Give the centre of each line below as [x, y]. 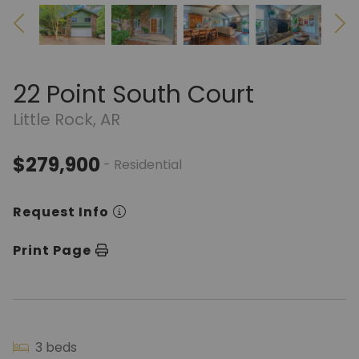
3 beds [54, 347]
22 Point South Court [133, 95]
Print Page [52, 250]
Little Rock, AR [67, 119]
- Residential [143, 165]
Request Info [61, 212]
